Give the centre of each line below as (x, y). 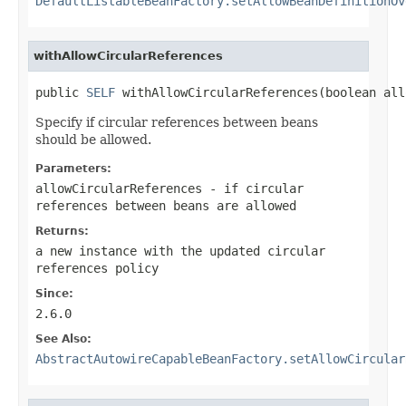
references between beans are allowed (166, 205)
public (61, 92)
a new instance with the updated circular (180, 251)
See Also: (63, 338)
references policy (97, 268)
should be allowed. (93, 139)
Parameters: (73, 168)
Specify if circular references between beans (177, 122)
